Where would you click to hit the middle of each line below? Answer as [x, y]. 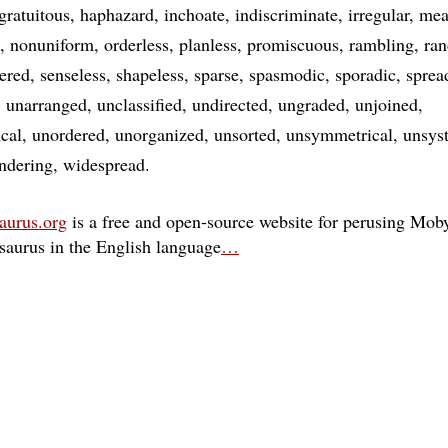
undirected [230, 104]
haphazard [117, 14]
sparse [216, 74]
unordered [68, 134]
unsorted [245, 134]
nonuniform [52, 44]
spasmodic [287, 74]
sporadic [365, 74]
